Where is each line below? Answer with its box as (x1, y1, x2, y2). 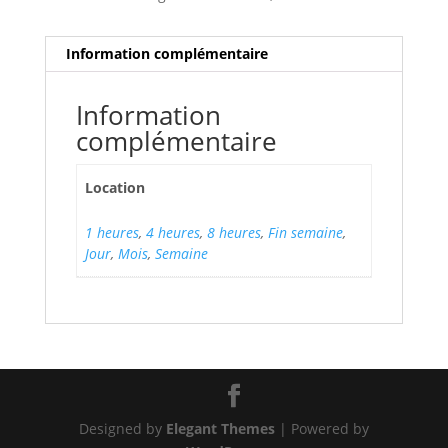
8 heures (207, 222, 261, 242)
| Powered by (274, 418, 369, 438)
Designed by (78, 418, 166, 438)
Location (85, 177, 145, 197)
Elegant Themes (165, 418, 275, 438)
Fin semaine (268, 222, 343, 242)
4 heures (146, 222, 200, 242)
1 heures (85, 222, 139, 242)
